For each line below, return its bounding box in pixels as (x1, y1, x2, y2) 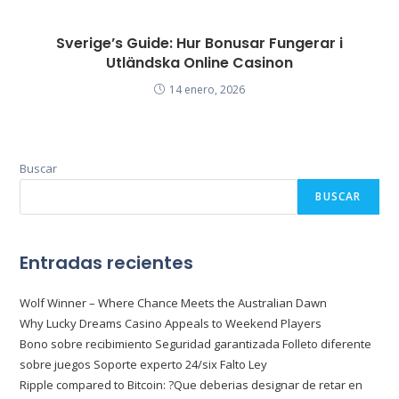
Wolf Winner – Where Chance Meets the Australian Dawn (20, 294, 328, 311)
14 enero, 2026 (169, 81, 245, 97)
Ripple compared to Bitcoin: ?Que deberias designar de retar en (20, 376, 363, 393)
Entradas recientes (20, 249, 194, 275)
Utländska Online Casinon (106, 52, 293, 73)
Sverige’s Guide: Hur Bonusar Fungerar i (56, 32, 343, 53)
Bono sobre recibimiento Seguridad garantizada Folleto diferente (20, 335, 372, 352)
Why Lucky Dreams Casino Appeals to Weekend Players (20, 314, 322, 331)
